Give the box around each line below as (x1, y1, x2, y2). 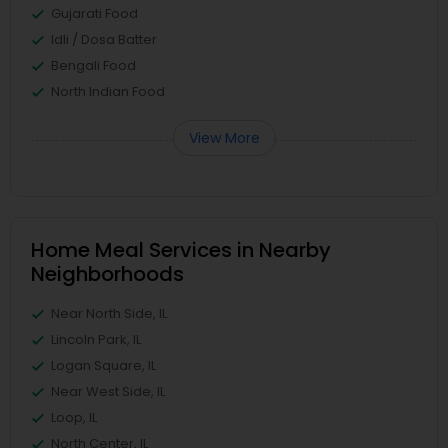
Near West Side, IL (51, 382, 165, 401)
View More (188, 128, 260, 148)
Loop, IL (51, 408, 97, 427)
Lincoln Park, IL (51, 330, 141, 349)
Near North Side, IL (51, 304, 167, 323)
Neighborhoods (31, 260, 184, 288)
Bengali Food (51, 56, 136, 75)
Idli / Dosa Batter (51, 30, 157, 49)
